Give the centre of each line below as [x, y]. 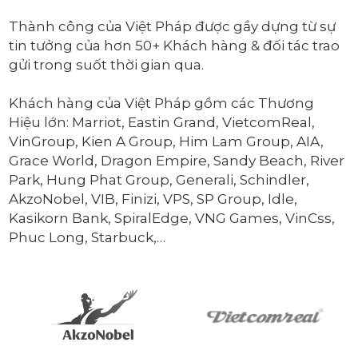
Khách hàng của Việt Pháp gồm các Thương [162, 102]
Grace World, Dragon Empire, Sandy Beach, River [177, 160]
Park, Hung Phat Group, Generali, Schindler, [159, 179]
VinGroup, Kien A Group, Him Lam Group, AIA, [167, 141]
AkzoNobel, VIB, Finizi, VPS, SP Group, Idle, [153, 198]
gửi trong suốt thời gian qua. [107, 64]
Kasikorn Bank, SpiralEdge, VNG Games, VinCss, [172, 217]
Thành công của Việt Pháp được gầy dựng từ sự [173, 26]
